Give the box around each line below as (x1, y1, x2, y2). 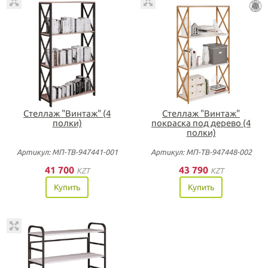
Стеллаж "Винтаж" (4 (23, 108, 111, 118)
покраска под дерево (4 (151, 118, 251, 128)
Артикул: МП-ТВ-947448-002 (150, 148, 252, 156)
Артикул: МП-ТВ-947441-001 (16, 148, 118, 156)
